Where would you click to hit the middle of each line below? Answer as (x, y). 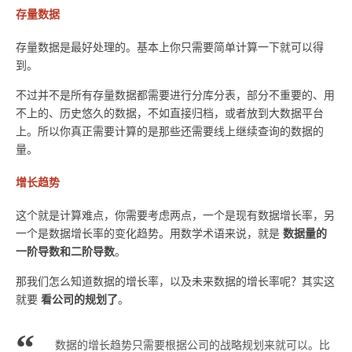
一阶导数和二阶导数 (65, 251)
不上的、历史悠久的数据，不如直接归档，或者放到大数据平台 (170, 113)
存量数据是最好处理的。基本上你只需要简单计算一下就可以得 (170, 46)
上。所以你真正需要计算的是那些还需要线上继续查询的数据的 (170, 131)
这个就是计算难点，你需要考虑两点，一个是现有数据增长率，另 (175, 214)
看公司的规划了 (79, 299)
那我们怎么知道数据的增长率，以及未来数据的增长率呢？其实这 (175, 280)
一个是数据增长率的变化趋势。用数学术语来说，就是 (149, 233)
